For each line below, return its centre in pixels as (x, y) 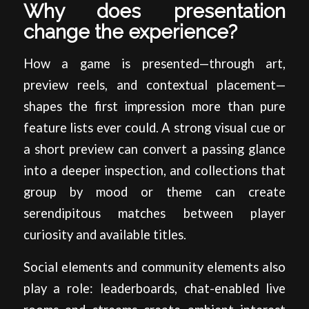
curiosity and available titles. (104, 235)
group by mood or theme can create (154, 192)
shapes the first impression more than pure (154, 107)
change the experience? (130, 32)
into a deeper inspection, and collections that (154, 171)
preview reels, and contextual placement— (154, 85)
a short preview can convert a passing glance (154, 149)
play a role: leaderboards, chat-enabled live (154, 288)
